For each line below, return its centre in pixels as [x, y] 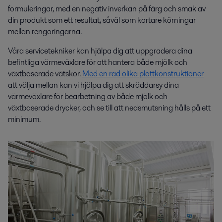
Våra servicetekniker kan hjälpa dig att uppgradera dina [100, 51]
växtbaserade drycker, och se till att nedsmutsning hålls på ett [109, 108]
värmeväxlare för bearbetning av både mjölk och [88, 97]
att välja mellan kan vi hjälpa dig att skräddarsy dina [93, 85]
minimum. [24, 119]
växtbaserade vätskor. [45, 74]
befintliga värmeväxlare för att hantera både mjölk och [98, 62]
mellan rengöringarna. [45, 32]
